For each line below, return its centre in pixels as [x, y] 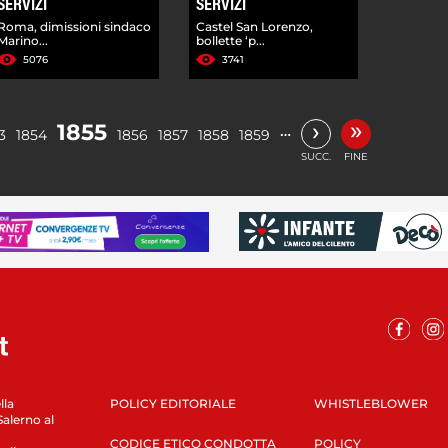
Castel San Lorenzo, [255, 26]
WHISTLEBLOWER [370, 403]
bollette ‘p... [231, 40]
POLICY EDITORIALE [172, 403]
